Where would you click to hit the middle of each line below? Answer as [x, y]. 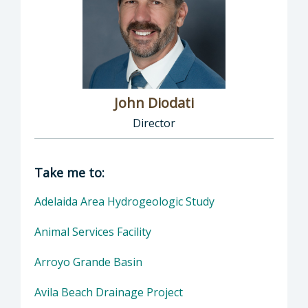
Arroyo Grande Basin [88, 262]
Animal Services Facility [93, 231]
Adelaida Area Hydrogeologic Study [124, 201]
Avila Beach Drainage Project [109, 292]
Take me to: [69, 172]
